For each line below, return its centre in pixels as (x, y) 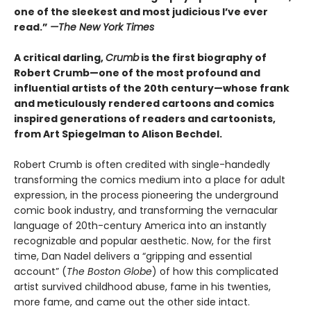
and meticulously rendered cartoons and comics (144, 104)
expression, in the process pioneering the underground (146, 195)
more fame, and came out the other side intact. (132, 302)
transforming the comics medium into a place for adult (150, 180)
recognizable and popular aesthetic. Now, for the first (143, 241)
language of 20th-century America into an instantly (140, 226)
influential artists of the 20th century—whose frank (152, 89)
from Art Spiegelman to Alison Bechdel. (118, 134)
